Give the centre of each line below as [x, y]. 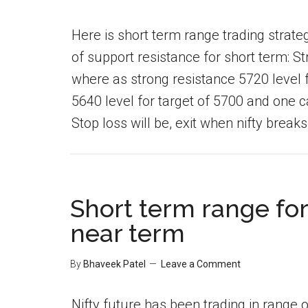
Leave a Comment [201, 264]
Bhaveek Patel [114, 264]
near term [128, 233]
